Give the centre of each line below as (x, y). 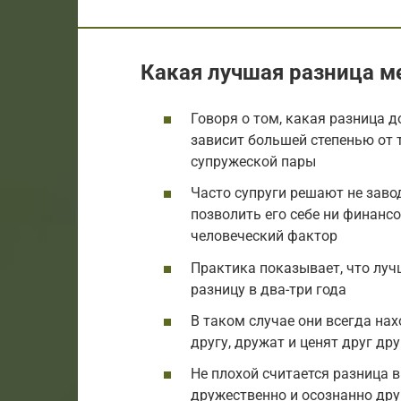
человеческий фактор (264, 236)
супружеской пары (253, 162)
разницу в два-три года (269, 289)
